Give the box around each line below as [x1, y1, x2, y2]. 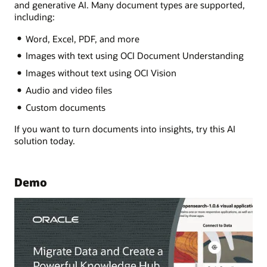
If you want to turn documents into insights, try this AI [14, 123, 235, 135]
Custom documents [25, 101, 105, 113]
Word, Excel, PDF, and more [25, 32, 139, 45]
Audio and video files [25, 84, 112, 97]
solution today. [14, 135, 75, 147]
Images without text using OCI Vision [25, 67, 176, 79]
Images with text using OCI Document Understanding [25, 49, 244, 62]
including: [14, 11, 55, 23]
